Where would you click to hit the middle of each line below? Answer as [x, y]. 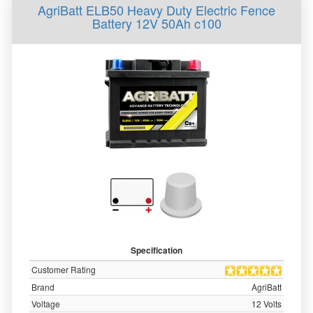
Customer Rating [64, 269]
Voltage [46, 304]
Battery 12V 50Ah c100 [156, 23]
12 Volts [267, 304]
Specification [156, 250]
